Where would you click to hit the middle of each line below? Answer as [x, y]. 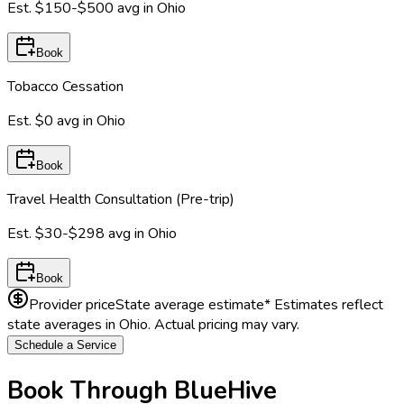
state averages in [63, 324]
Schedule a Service [65, 344]
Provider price [72, 304]
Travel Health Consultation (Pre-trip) [121, 199]
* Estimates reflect [324, 304]
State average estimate [190, 304]
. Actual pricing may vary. [224, 324]
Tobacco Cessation [65, 86]
